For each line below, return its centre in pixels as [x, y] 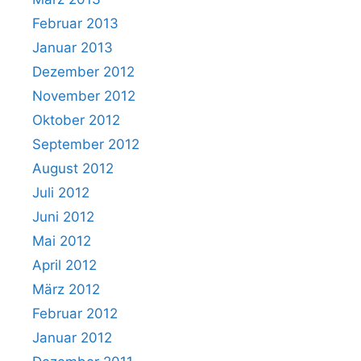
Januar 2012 [72, 338]
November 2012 [84, 96]
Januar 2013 [73, 48]
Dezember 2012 [83, 72]
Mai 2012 [62, 241]
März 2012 [66, 289]
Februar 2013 [75, 23]
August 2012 [73, 168]
